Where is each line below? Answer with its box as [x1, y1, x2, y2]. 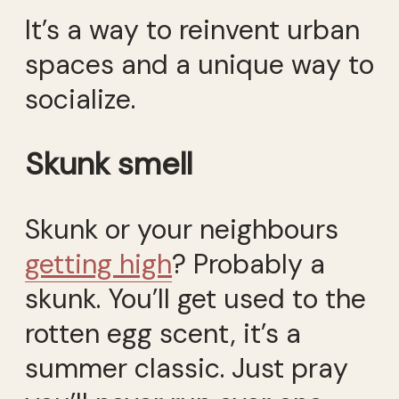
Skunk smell [25, 143, 192, 185]
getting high [25, 246, 172, 281]
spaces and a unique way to [25, 47, 374, 83]
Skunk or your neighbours [25, 211, 338, 247]
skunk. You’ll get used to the [25, 281, 366, 316]
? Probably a [172, 246, 325, 281]
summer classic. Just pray [25, 350, 348, 386]
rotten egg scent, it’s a [25, 315, 301, 351]
